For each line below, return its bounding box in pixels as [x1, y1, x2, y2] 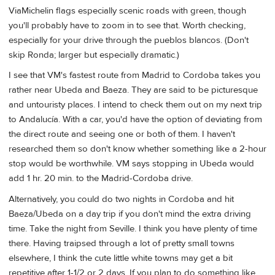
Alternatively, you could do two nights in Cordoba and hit [9, 193, 234, 205]
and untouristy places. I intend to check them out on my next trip [9, 99, 262, 111]
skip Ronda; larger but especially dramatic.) [9, 49, 179, 61]
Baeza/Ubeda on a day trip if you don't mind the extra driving [9, 207, 251, 220]
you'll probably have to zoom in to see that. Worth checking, [9, 20, 246, 32]
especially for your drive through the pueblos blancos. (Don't [9, 34, 249, 47]
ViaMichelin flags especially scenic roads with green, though [9, 5, 246, 17]
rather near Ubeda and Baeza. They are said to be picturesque [9, 84, 258, 96]
